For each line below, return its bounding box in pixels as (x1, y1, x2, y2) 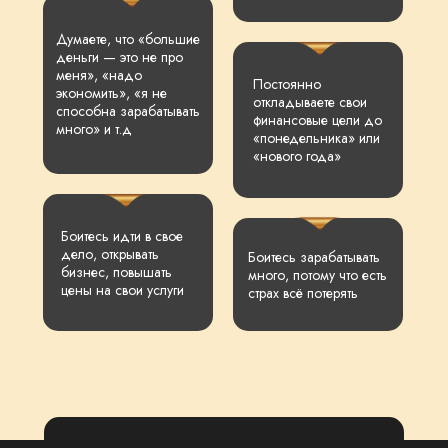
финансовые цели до (253, 110, 382, 130)
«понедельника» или (253, 128, 380, 148)
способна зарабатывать (56, 101, 200, 121)
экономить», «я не (56, 83, 167, 103)
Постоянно (253, 74, 321, 94)
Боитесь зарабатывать (248, 247, 380, 267)
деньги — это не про (56, 47, 183, 67)
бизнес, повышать (61, 262, 172, 282)
